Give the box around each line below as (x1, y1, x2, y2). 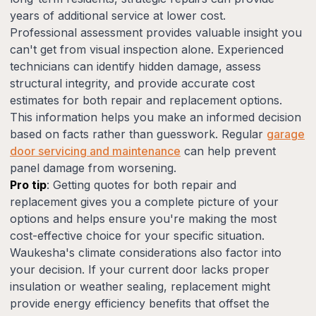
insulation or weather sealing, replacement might (10, 279, 270, 293)
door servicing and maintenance (10, 143, 181, 158)
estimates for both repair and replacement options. (10, 92, 282, 107)
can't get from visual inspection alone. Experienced (10, 42, 284, 56)
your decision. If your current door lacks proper (10, 262, 269, 276)
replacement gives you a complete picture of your (10, 194, 279, 209)
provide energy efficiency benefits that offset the (10, 296, 269, 310)
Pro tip (10, 177, 47, 192)
